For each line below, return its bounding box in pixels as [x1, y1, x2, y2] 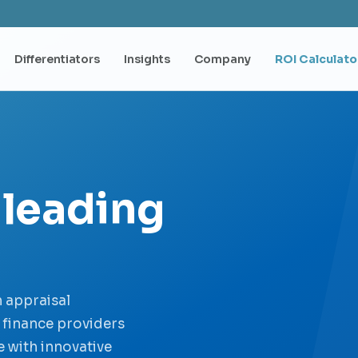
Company [194, 51, 252, 66]
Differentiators [14, 51, 101, 66]
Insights [124, 51, 171, 66]
